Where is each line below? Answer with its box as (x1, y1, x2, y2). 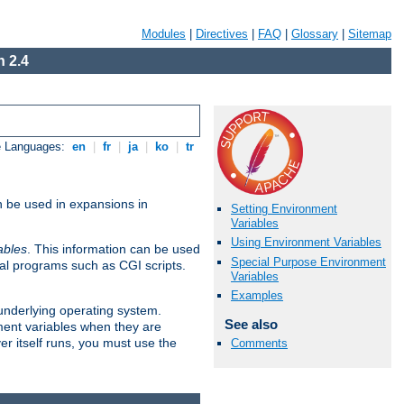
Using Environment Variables (231, 235, 381, 250)
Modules (142, 27, 186, 41)
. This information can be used (27, 242, 200, 257)
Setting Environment (231, 202, 337, 216)
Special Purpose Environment (231, 254, 386, 269)
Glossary (291, 27, 338, 41)
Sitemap (348, 27, 391, 41)
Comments (231, 335, 288, 350)
